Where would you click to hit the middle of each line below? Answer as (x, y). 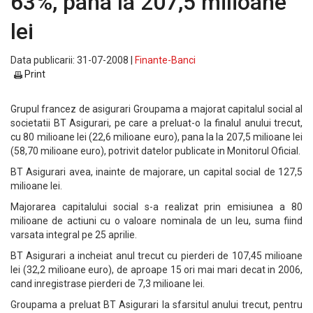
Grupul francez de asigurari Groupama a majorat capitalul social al (156, 109)
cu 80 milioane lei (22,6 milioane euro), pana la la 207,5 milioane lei (156, 137)
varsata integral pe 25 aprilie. (74, 235)
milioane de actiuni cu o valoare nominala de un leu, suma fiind (156, 221)
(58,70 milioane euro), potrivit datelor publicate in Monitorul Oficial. (155, 151)
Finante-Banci (165, 60)
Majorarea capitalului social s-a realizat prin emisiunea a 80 (156, 207)
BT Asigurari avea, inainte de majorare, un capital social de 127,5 (156, 172)
